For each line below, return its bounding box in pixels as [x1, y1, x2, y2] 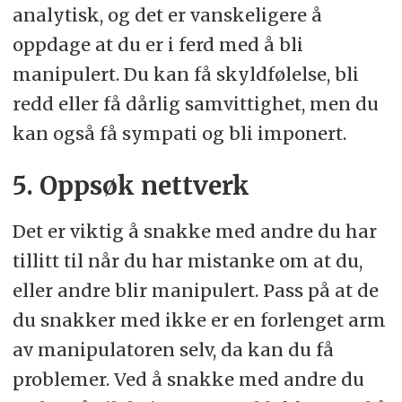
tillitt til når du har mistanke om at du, [12, 249, 363, 272]
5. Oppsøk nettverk [12, 170, 249, 202]
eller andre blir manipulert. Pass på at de [12, 278, 379, 301]
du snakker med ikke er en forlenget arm [12, 308, 386, 331]
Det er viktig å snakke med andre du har [12, 219, 377, 242]
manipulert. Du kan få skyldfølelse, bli [12, 62, 359, 85]
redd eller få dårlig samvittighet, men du [12, 92, 379, 115]
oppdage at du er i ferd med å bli [12, 32, 303, 56]
